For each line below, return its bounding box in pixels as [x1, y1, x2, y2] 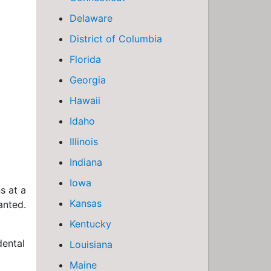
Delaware [70, 12, 113, 24]
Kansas [70, 197, 102, 209]
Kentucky [70, 218, 111, 230]
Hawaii [70, 94, 100, 106]
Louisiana [70, 238, 113, 250]
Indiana [70, 156, 102, 168]
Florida [70, 53, 101, 65]
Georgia [70, 74, 106, 86]
